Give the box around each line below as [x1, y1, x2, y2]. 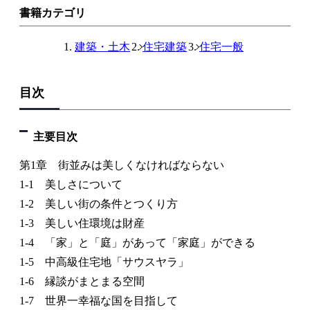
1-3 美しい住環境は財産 [19, 217, 145, 229]
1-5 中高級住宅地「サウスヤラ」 [19, 255, 200, 268]
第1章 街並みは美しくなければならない [19, 158, 224, 171]
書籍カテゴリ [19, 6, 86, 19]
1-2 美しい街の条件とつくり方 [19, 197, 178, 210]
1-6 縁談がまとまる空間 [19, 275, 145, 287]
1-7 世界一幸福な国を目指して [19, 294, 178, 307]
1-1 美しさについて [19, 178, 122, 190]
